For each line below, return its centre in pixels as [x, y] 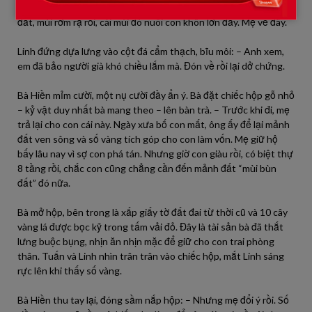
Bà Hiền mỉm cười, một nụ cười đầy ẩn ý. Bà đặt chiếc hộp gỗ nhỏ [156, 95]
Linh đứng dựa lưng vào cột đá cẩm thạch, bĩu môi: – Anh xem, [151, 51]
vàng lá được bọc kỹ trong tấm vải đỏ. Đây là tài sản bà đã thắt [150, 227]
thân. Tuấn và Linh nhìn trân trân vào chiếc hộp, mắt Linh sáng [151, 256]
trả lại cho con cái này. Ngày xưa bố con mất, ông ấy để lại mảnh [154, 124]
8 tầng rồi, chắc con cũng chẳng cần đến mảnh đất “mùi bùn [147, 168]
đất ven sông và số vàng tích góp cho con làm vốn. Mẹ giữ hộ [148, 139]
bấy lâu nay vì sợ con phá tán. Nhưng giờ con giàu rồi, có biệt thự [155, 154]
